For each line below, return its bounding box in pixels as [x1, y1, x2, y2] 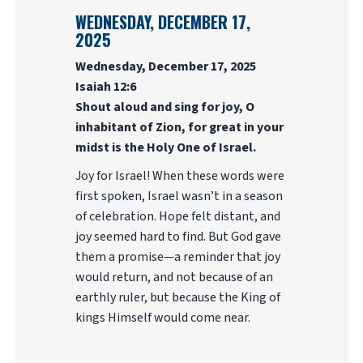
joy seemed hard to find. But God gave [75, 228, 281, 246]
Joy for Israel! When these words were [75, 167, 284, 185]
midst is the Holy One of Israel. [75, 139, 256, 156]
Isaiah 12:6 [75, 78, 136, 96]
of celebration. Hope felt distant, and [75, 207, 280, 225]
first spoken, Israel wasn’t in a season [75, 187, 283, 205]
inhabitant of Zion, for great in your [75, 118, 284, 136]
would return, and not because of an [75, 268, 273, 286]
